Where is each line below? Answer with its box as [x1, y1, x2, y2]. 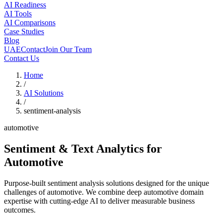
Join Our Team [45, 45, 92, 54]
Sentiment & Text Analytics [4, 142, 144, 155]
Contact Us [4, 54, 39, 62]
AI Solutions [24, 89, 63, 97]
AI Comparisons [4, 18, 55, 27]
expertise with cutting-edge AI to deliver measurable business [4, 196, 195, 205]
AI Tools [4, 9, 32, 18]
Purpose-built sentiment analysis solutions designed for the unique [4, 178, 209, 187]
